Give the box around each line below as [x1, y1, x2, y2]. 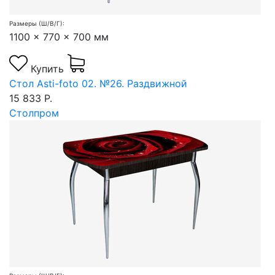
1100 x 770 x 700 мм [9, 31, 109, 44]
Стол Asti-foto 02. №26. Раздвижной [9, 77, 187, 90]
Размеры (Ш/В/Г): [9, 20, 64, 28]
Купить [31, 63, 67, 76]
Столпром [9, 107, 59, 120]
